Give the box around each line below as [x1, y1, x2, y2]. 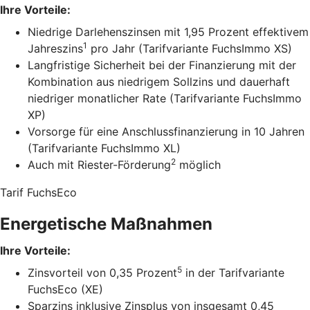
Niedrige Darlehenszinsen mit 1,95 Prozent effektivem [28, 25, 309, 39]
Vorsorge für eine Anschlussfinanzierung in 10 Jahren [28, 125, 304, 138]
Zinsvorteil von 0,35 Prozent [28, 266, 177, 280]
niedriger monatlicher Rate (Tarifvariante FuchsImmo [28, 91, 302, 105]
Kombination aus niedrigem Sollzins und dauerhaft [28, 75, 290, 89]
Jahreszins [28, 42, 83, 55]
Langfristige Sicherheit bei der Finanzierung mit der [28, 58, 296, 72]
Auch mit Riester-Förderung [28, 158, 171, 172]
